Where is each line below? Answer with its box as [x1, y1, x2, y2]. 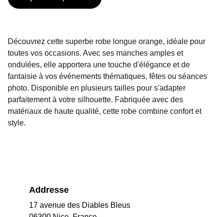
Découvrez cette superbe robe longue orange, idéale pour [8, 37, 205, 46]
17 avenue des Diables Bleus [29, 201, 130, 209]
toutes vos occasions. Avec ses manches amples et [8, 49, 183, 57]
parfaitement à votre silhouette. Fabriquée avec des [8, 95, 183, 104]
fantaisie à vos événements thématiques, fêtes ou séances [8, 72, 207, 80]
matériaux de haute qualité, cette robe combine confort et [8, 107, 201, 115]
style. [8, 119, 26, 127]
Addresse [29, 185, 69, 195]
